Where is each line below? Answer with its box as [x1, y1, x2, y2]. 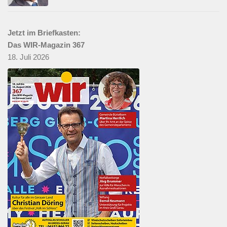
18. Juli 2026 [8, 52, 49, 61]
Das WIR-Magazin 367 [8, 40, 85, 49]
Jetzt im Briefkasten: [8, 28, 81, 37]
